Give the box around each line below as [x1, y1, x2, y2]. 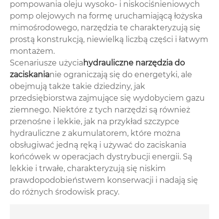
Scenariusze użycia [10, 58, 83, 67]
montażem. [10, 46, 55, 56]
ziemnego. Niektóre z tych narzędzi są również [10, 105, 190, 114]
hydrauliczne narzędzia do [83, 58, 185, 67]
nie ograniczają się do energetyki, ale [49, 69, 192, 79]
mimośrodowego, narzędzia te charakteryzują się [10, 22, 200, 32]
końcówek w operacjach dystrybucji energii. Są [10, 152, 192, 161]
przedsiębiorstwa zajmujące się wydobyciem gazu [10, 93, 205, 103]
